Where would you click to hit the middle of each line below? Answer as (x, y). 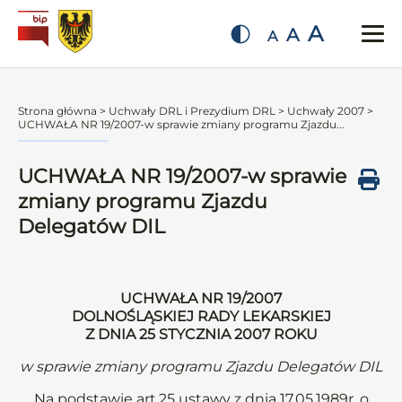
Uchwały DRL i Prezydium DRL (192, 111)
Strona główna (57, 111)
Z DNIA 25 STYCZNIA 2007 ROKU (201, 334)
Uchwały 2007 (326, 111)
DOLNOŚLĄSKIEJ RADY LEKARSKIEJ (201, 316)
